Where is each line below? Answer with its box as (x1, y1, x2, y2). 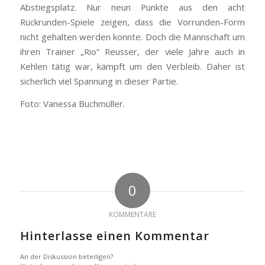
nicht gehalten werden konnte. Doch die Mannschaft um (20, 31, 245, 43)
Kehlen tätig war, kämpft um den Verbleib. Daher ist (20, 60, 245, 73)
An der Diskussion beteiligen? (20, 251, 113, 261)
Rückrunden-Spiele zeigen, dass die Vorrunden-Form (20, 16, 245, 28)
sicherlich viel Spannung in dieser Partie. (20, 75, 178, 88)
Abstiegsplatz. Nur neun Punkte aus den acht (20, 1, 245, 14)
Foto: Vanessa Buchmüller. (20, 98, 125, 110)
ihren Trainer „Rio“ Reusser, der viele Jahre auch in (20, 46, 245, 58)
